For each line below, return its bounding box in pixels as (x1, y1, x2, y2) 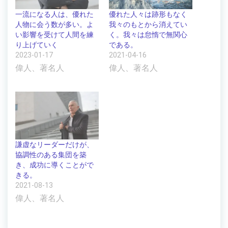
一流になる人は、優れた (15, 10, 94, 19)
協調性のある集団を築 (15, 151, 87, 159)
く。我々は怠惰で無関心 (109, 31, 187, 39)
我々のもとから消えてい (109, 20, 187, 29)
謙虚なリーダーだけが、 (15, 140, 94, 149)
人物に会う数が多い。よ (15, 20, 94, 29)
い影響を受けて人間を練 (15, 31, 94, 39)
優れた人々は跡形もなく (109, 10, 187, 19)
